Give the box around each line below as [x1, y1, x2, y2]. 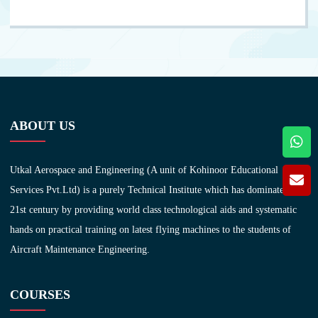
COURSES [10, 287, 71, 302]
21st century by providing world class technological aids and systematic [10, 204, 297, 215]
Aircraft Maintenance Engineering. [10, 243, 150, 255]
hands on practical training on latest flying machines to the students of [10, 224, 292, 235]
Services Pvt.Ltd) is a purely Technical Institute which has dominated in [10, 184, 300, 195]
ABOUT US [10, 118, 76, 133]
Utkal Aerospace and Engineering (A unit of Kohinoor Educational [10, 164, 279, 175]
